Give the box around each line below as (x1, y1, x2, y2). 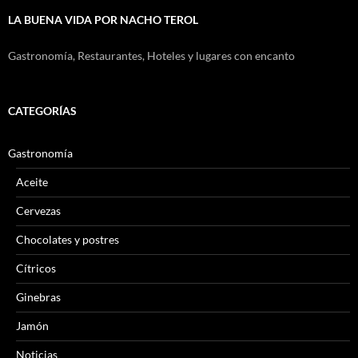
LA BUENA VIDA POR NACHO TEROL (8, 13, 198, 26)
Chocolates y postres (16, 233, 119, 246)
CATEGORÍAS (8, 104, 77, 117)
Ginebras (16, 290, 61, 304)
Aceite (16, 175, 48, 189)
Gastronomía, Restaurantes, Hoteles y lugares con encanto (8, 49, 295, 62)
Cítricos (16, 261, 56, 275)
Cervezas (16, 204, 61, 217)
